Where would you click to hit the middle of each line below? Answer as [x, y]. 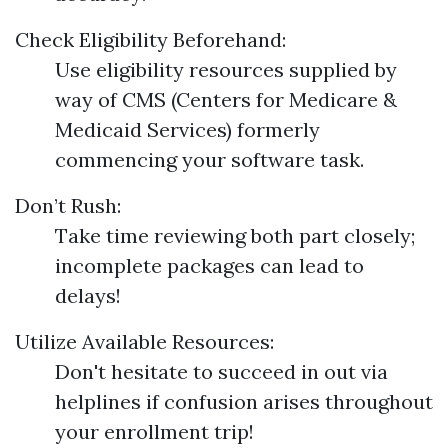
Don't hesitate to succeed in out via [221, 371]
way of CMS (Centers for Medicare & [226, 99]
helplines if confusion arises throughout [244, 401]
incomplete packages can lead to [209, 265]
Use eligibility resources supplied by [226, 69]
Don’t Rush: [68, 205]
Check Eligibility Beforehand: [150, 39]
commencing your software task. [209, 159]
